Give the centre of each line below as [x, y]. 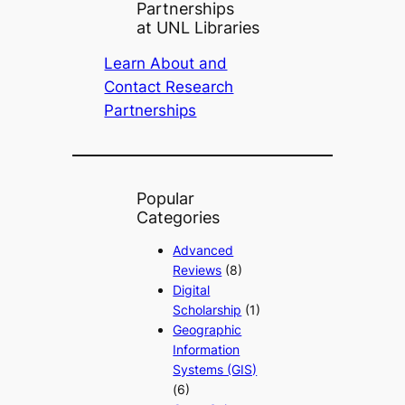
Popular [166, 199]
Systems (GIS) [215, 370]
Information [207, 350]
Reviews [198, 270]
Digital [192, 290]
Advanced [203, 250]
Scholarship [207, 310]
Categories [179, 218]
